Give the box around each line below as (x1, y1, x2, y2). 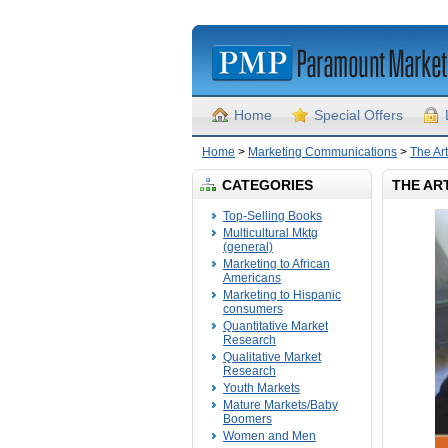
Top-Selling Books (223, 209, 322, 223)
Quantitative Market (223, 319, 328, 333)
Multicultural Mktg (223, 226, 318, 240)
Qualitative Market (223, 350, 321, 364)
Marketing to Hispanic (223, 288, 341, 302)
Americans (223, 271, 281, 285)
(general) (223, 240, 273, 254)
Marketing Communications (248, 145, 397, 159)
